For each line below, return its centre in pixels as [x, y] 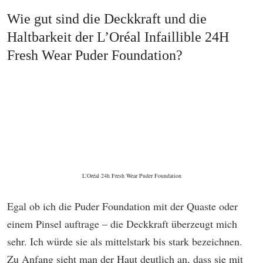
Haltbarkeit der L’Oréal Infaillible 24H [118, 37]
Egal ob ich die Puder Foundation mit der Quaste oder [122, 206]
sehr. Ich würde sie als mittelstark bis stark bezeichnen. [125, 241]
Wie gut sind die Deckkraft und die [107, 19]
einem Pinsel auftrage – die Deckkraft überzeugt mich [122, 224]
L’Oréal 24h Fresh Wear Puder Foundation [131, 176]
